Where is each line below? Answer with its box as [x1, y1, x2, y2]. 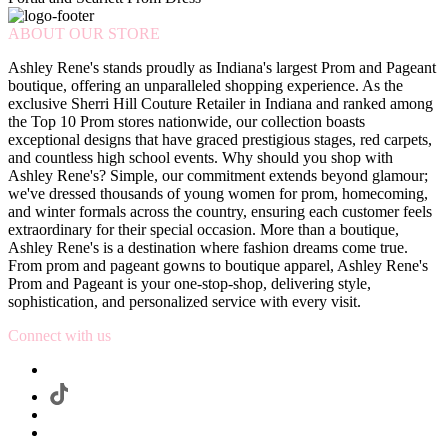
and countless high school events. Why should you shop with [8, 149, 393, 167]
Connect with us [8, 327, 111, 345]
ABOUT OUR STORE [8, 25, 160, 43]
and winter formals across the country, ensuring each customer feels [8, 203, 432, 221]
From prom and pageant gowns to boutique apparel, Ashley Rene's [8, 257, 428, 275]
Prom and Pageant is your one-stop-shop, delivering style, [8, 275, 371, 293]
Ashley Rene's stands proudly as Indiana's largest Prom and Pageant [8, 59, 436, 77]
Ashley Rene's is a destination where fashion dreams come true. [8, 239, 408, 257]
